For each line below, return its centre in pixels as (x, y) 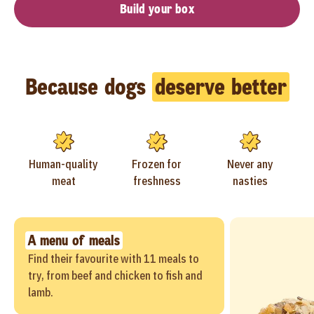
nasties (251, 181)
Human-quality (64, 164)
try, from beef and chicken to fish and (115, 275)
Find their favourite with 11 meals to (114, 259)
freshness (157, 181)
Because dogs (88, 87)
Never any (251, 164)
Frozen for (157, 164)
